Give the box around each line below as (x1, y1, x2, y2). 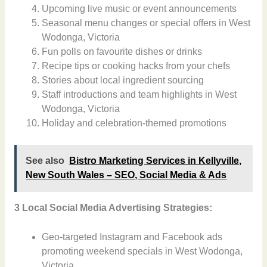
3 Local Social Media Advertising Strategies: (14, 203, 212, 213)
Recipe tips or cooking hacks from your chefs (42, 61, 231, 72)
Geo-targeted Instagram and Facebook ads (42, 231, 223, 242)
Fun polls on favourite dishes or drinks (42, 46, 203, 57)
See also (26, 156, 65, 166)
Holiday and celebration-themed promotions (42, 118, 227, 129)
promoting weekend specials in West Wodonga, (42, 246, 243, 256)
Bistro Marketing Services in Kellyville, (69, 156, 242, 166)
